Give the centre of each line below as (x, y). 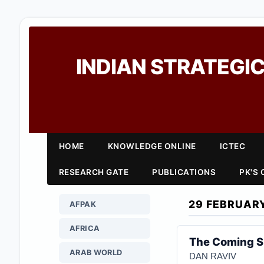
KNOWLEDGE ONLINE (152, 146)
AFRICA (85, 228)
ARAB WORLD (96, 253)
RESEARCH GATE (94, 172)
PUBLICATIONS (184, 172)
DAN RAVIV (212, 256)
